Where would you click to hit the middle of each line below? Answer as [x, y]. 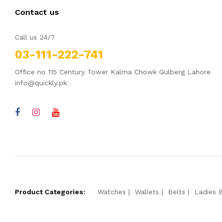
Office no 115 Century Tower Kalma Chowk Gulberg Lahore [113, 72]
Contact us [37, 12]
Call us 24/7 [35, 37]
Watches [112, 192]
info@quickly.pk [41, 83]
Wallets [147, 192]
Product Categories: [50, 192]
